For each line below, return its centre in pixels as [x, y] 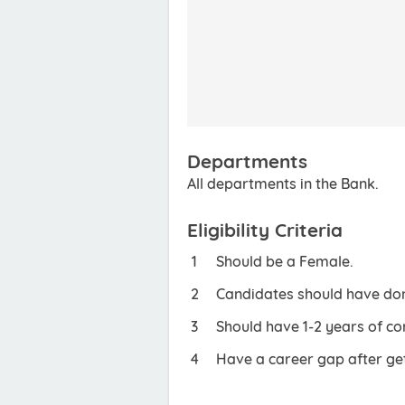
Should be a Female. [285, 261]
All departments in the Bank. [283, 184]
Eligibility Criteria [265, 230]
